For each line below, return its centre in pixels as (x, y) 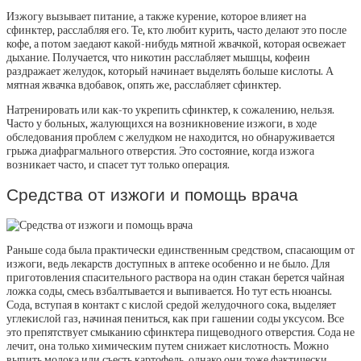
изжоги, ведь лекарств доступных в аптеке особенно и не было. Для (168, 264)
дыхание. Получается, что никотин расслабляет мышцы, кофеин (158, 57)
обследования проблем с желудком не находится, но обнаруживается (170, 137)
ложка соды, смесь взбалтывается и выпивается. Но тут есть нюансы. (169, 292)
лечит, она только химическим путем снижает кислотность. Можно (168, 346)
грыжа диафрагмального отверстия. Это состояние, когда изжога (160, 151)
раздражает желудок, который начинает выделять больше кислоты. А (170, 71)
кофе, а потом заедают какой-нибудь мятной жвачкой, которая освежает (176, 44)
